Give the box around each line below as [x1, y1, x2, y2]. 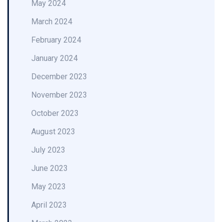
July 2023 [31, 145, 65, 155]
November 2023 [31, 90, 87, 100]
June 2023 [31, 164, 68, 173]
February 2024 [31, 35, 81, 45]
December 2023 [31, 72, 87, 81]
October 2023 [31, 109, 79, 118]
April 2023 [31, 200, 67, 210]
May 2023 [31, 182, 66, 191]
